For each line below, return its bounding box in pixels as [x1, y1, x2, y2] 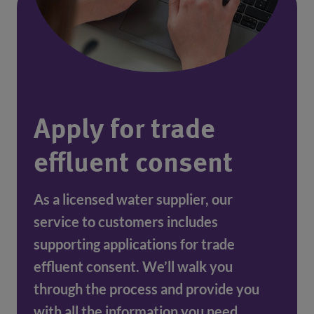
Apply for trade [34, 116, 215, 145]
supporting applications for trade [34, 235, 235, 253]
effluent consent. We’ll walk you [34, 258, 233, 275]
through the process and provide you [34, 280, 259, 298]
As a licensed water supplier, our [34, 191, 233, 208]
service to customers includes [34, 213, 218, 231]
